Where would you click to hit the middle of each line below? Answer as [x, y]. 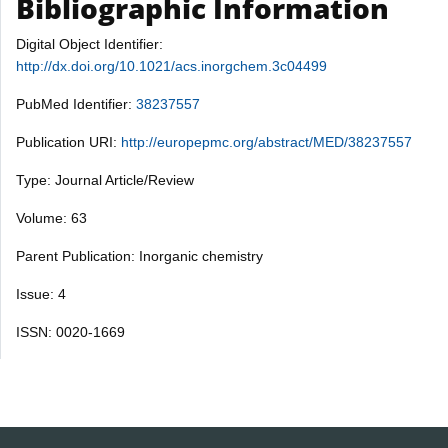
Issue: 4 [41, 293]
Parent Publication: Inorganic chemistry [139, 255]
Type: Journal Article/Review [105, 179]
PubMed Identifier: [76, 103]
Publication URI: [68, 141]
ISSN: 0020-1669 [70, 331]
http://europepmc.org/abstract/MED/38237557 [266, 141]
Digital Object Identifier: [89, 43]
